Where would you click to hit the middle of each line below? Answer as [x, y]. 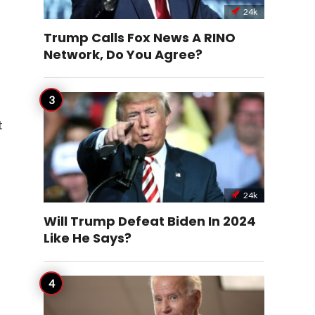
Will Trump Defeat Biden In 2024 [150, 221]
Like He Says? [88, 238]
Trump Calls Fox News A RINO [140, 38]
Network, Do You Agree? [123, 54]
